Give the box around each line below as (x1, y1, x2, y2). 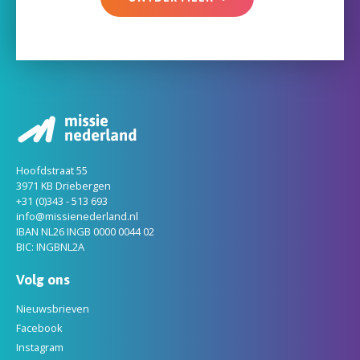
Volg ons (16, 271, 70, 288)
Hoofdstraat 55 (16, 162, 88, 178)
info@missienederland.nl (16, 208, 138, 223)
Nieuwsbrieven (16, 301, 89, 317)
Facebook (16, 321, 63, 336)
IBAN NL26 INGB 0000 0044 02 (16, 223, 154, 239)
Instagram (16, 340, 63, 355)
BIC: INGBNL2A (16, 239, 84, 254)
